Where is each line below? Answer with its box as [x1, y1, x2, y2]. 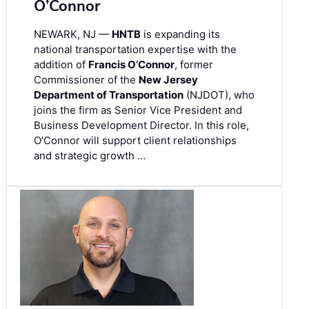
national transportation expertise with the [34, 43, 237, 57]
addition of [34, 58, 88, 72]
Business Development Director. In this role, [34, 119, 249, 132]
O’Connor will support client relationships [34, 134, 237, 148]
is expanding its [141, 28, 220, 41]
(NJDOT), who [183, 88, 255, 102]
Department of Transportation [34, 88, 183, 102]
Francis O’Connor [88, 58, 175, 72]
